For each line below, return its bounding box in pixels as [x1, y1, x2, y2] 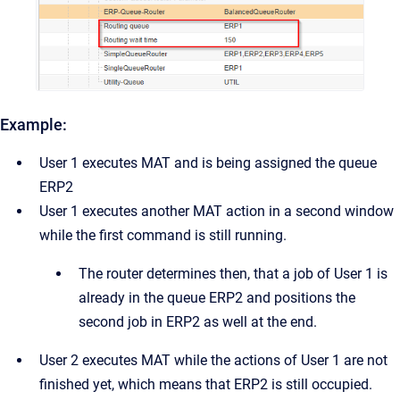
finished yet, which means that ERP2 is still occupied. [39, 376, 372, 394]
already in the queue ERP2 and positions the [79, 289, 355, 307]
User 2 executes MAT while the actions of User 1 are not [39, 352, 387, 370]
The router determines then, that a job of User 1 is [79, 265, 387, 283]
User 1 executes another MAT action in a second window [39, 203, 394, 221]
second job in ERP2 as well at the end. [79, 313, 317, 331]
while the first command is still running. [39, 227, 287, 245]
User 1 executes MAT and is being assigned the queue [39, 154, 377, 172]
